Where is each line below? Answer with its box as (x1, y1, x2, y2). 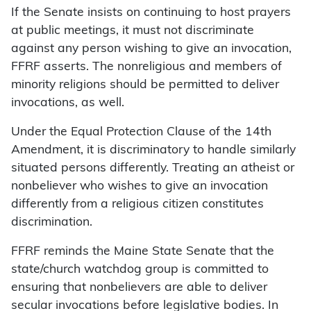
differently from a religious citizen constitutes (11, 199, 264, 211)
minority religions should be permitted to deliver (11, 79, 279, 92)
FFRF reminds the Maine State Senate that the (11, 246, 274, 258)
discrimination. (11, 217, 92, 229)
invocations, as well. (11, 97, 124, 110)
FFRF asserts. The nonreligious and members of (11, 61, 282, 74)
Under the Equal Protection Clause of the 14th (11, 126, 271, 139)
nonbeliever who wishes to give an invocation (11, 180, 268, 193)
